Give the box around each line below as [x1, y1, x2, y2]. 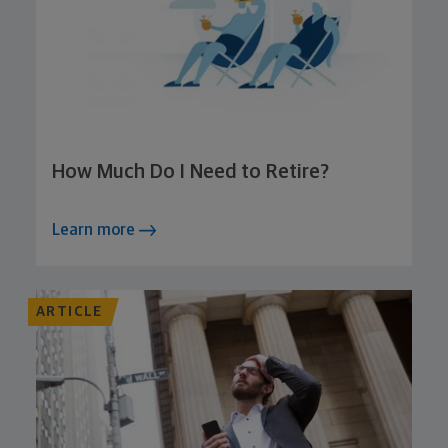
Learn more [52, 221, 139, 238]
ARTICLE [36, 304, 103, 319]
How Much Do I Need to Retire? [52, 161, 329, 182]
